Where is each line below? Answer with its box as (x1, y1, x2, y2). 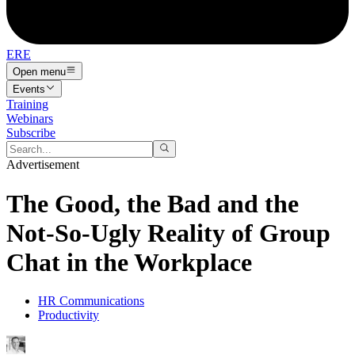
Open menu (13, 65, 66, 78)
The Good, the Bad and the (6, 189, 299, 218)
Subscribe (6, 125, 55, 139)
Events (13, 82, 45, 95)
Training (6, 97, 48, 111)
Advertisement (6, 158, 79, 172)
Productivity (38, 308, 99, 323)
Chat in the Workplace (6, 247, 252, 277)
